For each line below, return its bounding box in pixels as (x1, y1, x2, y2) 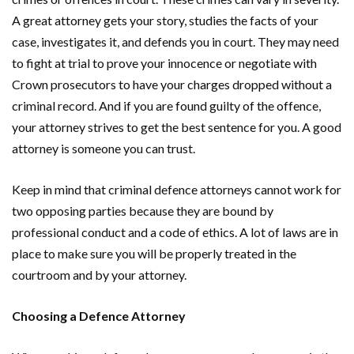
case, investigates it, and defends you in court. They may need (12, 33, 339, 49)
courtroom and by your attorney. (12, 266, 189, 282)
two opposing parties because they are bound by (12, 202, 273, 218)
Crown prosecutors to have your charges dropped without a (12, 76, 332, 92)
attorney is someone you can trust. (12, 140, 198, 156)
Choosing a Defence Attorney (12, 307, 186, 323)
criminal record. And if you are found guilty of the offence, (12, 97, 321, 113)
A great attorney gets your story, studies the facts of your (12, 12, 318, 28)
